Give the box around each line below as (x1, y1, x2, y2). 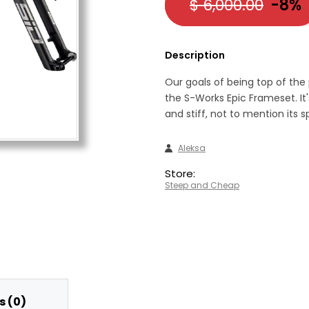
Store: (165, 166, 195, 181)
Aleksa (178, 142, 206, 154)
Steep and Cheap (165, 179, 239, 191)
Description (165, 48, 225, 62)
